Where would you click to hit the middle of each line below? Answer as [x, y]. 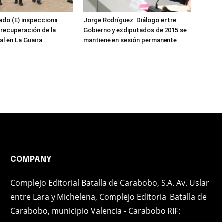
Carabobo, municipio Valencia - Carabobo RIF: [96, 211]
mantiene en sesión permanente [130, 40]
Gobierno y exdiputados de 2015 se [135, 30]
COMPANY [31, 159]
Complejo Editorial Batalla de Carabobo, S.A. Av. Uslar [110, 183]
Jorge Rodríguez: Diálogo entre [130, 20]
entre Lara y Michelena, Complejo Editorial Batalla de [109, 197]
